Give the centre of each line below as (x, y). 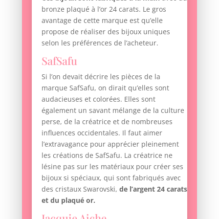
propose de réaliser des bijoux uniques (106, 32)
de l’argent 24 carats (153, 189)
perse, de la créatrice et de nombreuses (107, 122)
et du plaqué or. (68, 200)
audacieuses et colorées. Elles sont (98, 99)
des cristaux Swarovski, (80, 189)
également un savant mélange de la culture (113, 110)
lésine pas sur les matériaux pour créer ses (112, 167)
